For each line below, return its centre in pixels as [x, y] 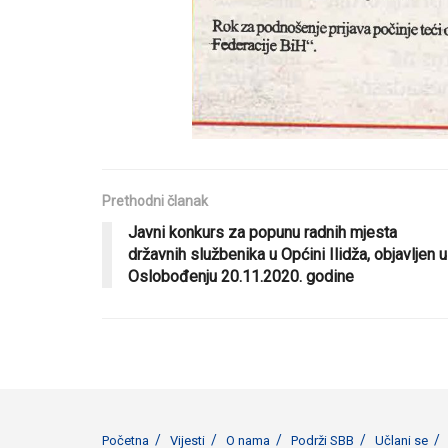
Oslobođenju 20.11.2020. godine [241, 277]
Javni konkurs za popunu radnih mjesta [262, 233]
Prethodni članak [155, 201]
